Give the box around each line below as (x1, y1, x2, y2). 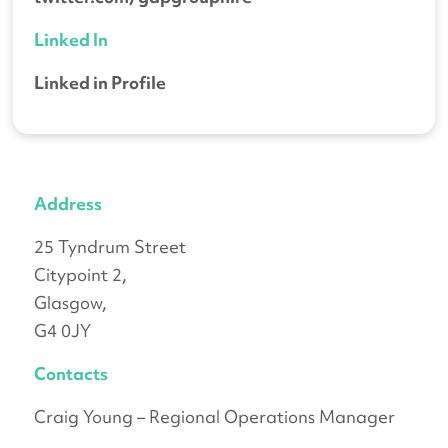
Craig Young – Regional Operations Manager (34, 405, 396, 429)
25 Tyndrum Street (34, 235, 187, 259)
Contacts (34, 362, 109, 386)
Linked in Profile (34, 70, 167, 94)
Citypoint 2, (34, 263, 128, 287)
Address (34, 192, 103, 216)
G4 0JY (34, 319, 92, 343)
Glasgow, (34, 291, 108, 315)
